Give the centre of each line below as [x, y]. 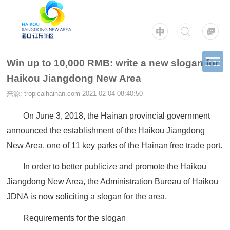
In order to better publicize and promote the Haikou [115, 167]
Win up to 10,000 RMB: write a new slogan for [113, 63]
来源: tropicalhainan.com [44, 94]
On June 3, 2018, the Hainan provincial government [117, 116]
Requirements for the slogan [75, 218]
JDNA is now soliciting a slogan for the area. [87, 197]
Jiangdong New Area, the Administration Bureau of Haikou [113, 182]
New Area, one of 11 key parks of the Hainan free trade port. [115, 145]
